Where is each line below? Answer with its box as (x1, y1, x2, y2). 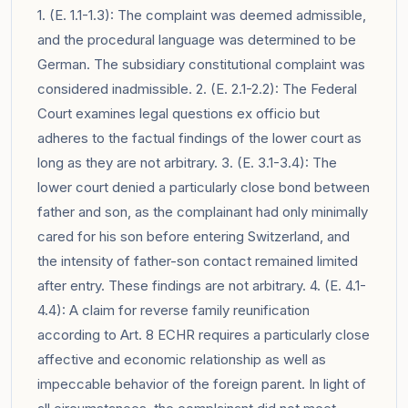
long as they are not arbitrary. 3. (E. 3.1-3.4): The (37, 153, 337, 171)
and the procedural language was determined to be (37, 30, 356, 48)
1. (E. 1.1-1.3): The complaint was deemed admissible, (37, 5, 366, 24)
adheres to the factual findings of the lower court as (37, 128, 362, 147)
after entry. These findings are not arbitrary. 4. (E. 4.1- (37, 276, 366, 294)
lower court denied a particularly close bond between (37, 178, 370, 196)
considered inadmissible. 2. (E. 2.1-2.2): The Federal (37, 79, 357, 97)
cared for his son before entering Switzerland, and (37, 227, 350, 245)
